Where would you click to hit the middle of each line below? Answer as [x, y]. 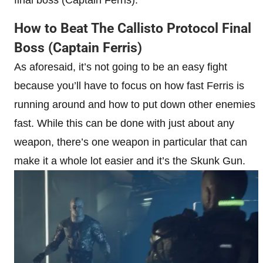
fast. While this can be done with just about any [124, 123]
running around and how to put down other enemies [135, 104]
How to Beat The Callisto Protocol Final [133, 28]
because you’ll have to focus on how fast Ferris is [129, 85]
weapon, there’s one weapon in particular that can [131, 142]
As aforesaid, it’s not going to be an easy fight [121, 67]
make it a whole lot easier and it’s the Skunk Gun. [130, 161]
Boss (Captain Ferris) [78, 48]
